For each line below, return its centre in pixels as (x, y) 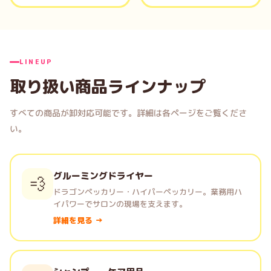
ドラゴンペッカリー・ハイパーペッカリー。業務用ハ (148, 192)
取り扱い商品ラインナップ (108, 87)
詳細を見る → (78, 220)
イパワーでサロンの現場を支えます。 (120, 204)
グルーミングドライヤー (103, 176)
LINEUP (36, 62)
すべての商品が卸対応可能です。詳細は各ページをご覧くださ (128, 113)
